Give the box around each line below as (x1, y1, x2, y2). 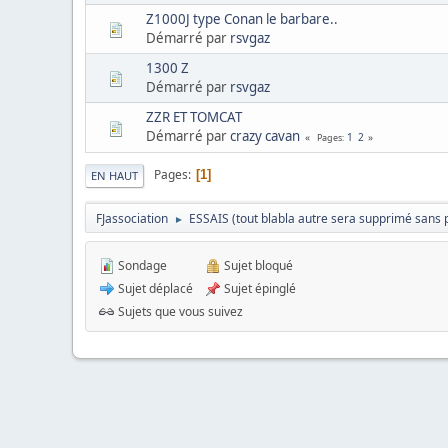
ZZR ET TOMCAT (146, 107, 242, 126)
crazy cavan (230, 126, 300, 145)
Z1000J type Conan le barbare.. (146, 9, 338, 28)
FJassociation (96, 209, 168, 227)
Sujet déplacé (115, 279, 193, 297)
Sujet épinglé (221, 279, 296, 297)
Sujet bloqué (221, 256, 293, 274)
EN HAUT (91, 167, 138, 183)
